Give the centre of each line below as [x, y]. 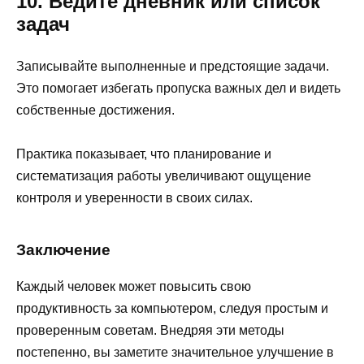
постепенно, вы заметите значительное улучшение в [175, 352]
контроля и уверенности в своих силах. [134, 198]
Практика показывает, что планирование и [144, 154]
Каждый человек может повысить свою [134, 286]
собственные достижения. [95, 110]
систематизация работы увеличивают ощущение [164, 176]
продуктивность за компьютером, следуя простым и [172, 308]
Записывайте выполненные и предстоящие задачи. [173, 67]
